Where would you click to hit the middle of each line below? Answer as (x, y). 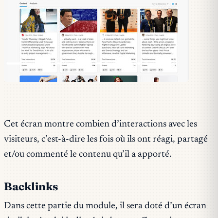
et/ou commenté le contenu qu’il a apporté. (88, 154)
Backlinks (31, 186)
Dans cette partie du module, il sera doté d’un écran (105, 206)
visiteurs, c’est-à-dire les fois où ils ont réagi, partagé (106, 139)
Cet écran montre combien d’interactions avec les (100, 124)
